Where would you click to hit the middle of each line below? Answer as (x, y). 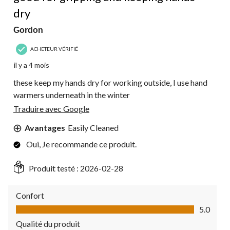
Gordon (28, 30)
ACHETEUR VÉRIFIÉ (54, 49)
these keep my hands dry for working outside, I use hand (110, 82)
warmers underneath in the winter (72, 94)
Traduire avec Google (51, 108)
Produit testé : (54, 168)
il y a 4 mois (32, 65)
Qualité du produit (48, 223)
